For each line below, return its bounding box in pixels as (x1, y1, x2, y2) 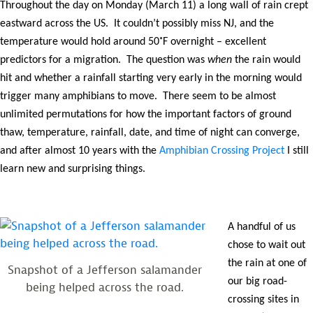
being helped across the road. (26, 280, 184, 296)
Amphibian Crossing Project (159, 145, 284, 156)
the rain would (232, 54, 300, 66)
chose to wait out (227, 239, 305, 251)
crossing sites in (227, 293, 299, 305)
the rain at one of (227, 257, 307, 269)
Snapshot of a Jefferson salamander (8, 263, 202, 278)
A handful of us (227, 221, 296, 233)
